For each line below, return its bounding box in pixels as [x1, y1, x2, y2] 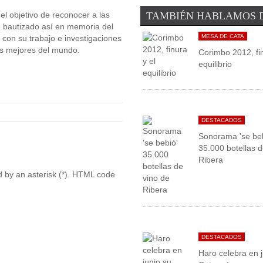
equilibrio [198, 59, 232, 69]
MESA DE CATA [201, 33, 245, 40]
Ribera [198, 155, 224, 165]
